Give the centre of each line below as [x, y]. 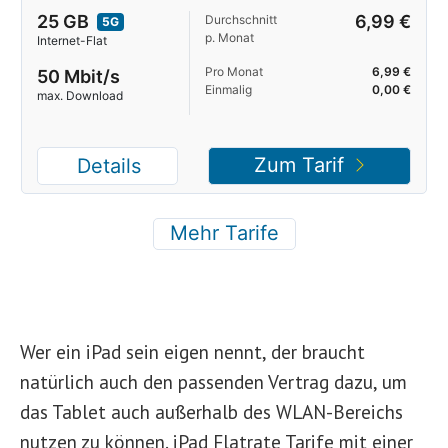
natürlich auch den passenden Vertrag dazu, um [213, 381]
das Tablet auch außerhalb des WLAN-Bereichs [211, 411]
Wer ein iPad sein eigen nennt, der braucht [192, 351]
